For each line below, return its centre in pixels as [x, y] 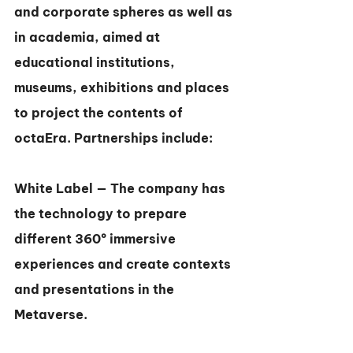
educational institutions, [96, 62]
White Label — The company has [121, 188]
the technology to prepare [102, 214]
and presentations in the [96, 289]
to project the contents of [100, 113]
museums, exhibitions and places [123, 87]
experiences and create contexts [124, 264]
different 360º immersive [97, 239]
